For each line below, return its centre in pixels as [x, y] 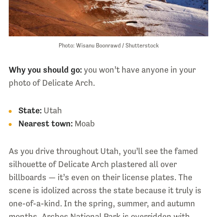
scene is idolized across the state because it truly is [105, 191]
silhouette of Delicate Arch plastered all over [93, 164]
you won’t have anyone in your [139, 70]
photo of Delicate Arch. [52, 83]
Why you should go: [45, 70]
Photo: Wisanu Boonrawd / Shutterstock [108, 46]
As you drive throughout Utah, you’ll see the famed [103, 151]
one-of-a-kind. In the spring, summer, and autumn [102, 204]
